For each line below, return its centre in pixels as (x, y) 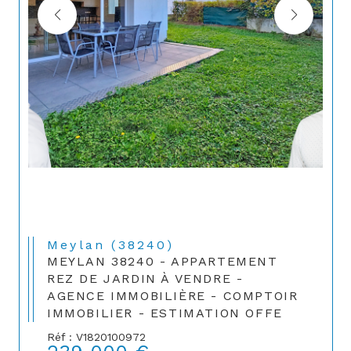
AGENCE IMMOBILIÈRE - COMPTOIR (173, 296)
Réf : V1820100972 (96, 337)
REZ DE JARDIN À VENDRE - (145, 279)
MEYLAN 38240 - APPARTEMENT (163, 261)
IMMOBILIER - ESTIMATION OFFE (165, 313)
